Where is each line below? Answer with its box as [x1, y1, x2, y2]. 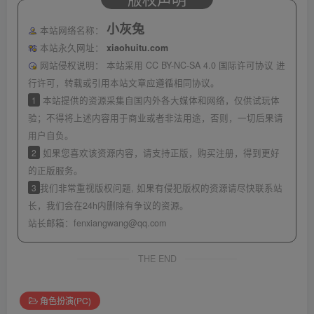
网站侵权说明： [39, 59, 104, 72]
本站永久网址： [39, 41, 104, 55]
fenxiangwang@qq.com [74, 217, 166, 230]
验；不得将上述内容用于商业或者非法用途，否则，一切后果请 [28, 111, 283, 125]
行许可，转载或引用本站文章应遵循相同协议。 [28, 76, 219, 90]
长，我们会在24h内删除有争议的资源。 [28, 199, 189, 212]
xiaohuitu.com [106, 41, 168, 55]
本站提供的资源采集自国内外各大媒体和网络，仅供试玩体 [40, 94, 280, 107]
